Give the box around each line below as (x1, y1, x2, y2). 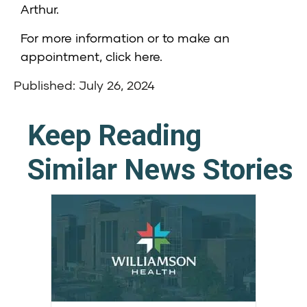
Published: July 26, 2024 (14, 77, 155, 93)
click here (106, 49, 160, 64)
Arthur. (21, 1, 62, 17)
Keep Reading (27, 119, 201, 153)
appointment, (21, 49, 106, 64)
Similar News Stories (27, 153, 293, 187)
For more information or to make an (21, 30, 230, 46)
